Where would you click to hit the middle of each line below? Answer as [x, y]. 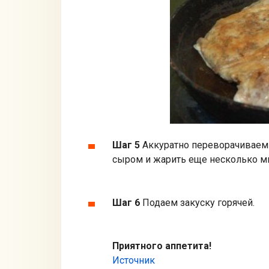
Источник [134, 261]
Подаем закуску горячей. [197, 203]
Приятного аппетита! [162, 246]
